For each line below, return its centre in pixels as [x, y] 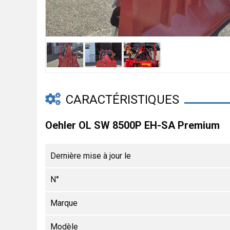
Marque [64, 203]
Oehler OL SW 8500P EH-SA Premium [132, 125]
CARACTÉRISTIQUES [121, 100]
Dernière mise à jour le [91, 156]
